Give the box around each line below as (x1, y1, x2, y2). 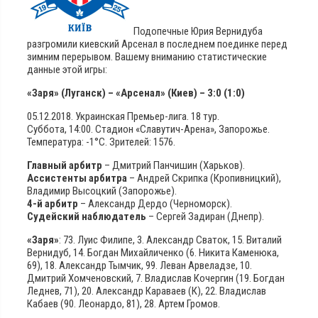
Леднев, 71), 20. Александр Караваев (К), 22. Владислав (27, 284, 266, 297)
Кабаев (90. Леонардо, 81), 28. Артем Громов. (27, 297, 220, 310)
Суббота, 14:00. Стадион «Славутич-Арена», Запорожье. (27, 122, 270, 136)
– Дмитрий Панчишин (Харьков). (102, 158, 245, 172)
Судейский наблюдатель (27, 209, 146, 223)
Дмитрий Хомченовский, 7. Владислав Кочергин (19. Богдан (27, 271, 285, 285)
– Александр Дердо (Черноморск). (78, 197, 232, 210)
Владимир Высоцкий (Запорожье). (27, 184, 177, 197)
